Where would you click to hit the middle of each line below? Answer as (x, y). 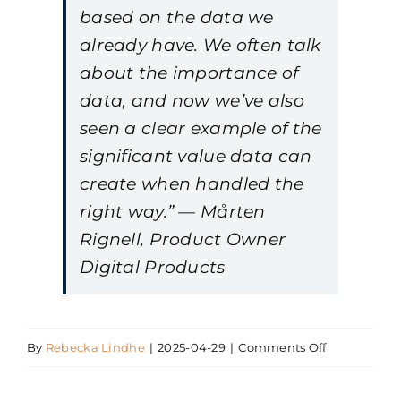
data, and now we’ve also (192, 101)
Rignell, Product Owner (183, 239)
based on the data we (177, 17)
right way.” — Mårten (173, 212)
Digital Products (153, 267)
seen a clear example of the (201, 128)
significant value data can (196, 156)
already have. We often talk (200, 45)
